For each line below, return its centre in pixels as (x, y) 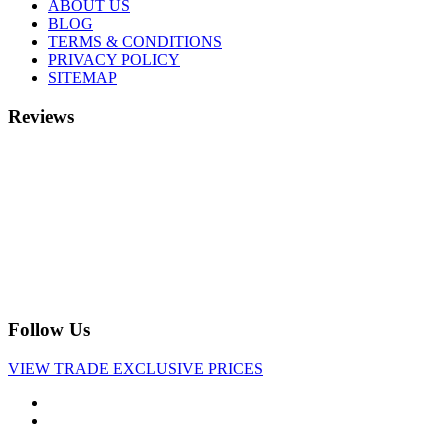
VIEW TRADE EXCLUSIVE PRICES (135, 369)
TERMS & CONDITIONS (135, 42)
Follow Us (49, 330)
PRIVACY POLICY (114, 60)
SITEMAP (82, 78)
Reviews (41, 116)
